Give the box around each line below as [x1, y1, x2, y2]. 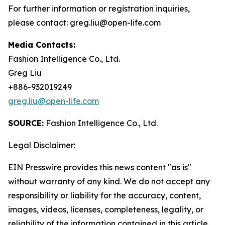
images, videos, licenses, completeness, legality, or [8, 204, 203, 215]
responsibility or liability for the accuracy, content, [8, 190, 201, 201]
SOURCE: [8, 118, 44, 129]
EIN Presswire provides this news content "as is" [8, 162, 191, 173]
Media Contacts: [8, 40, 75, 50]
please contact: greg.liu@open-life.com [8, 18, 161, 28]
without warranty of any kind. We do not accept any [8, 176, 210, 187]
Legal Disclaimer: [8, 140, 75, 151]
